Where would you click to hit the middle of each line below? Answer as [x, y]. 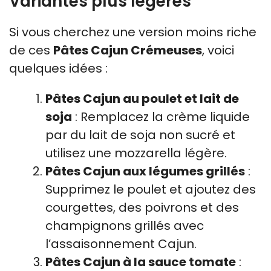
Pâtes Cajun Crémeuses [128, 50]
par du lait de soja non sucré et [140, 135]
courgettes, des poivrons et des [142, 207]
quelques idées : [58, 68]
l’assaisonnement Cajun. [121, 243]
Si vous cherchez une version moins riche [133, 32]
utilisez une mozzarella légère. [136, 153]
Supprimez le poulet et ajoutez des [151, 189]
